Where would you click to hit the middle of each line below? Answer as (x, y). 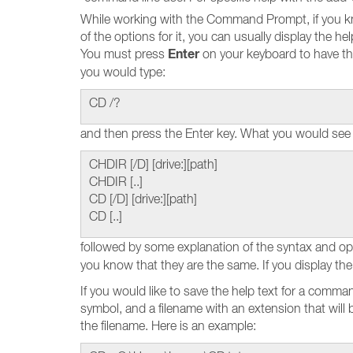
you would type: (123, 72)
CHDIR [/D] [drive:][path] (153, 164)
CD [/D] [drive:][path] (143, 199)
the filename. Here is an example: (168, 325)
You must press (124, 54)
